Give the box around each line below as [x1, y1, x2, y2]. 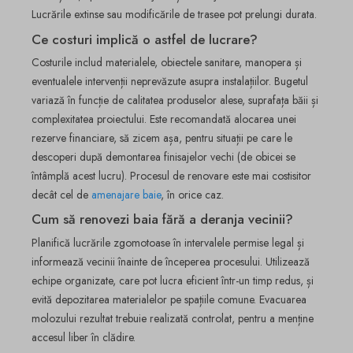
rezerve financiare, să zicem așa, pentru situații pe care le [32, 130, 292, 147]
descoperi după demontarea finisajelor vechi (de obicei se [32, 149, 295, 165]
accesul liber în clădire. [32, 329, 136, 345]
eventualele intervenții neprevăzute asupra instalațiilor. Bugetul [32, 73, 308, 90]
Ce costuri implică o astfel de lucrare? [32, 29, 258, 49]
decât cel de [32, 187, 91, 203]
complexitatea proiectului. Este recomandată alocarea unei [32, 111, 296, 128]
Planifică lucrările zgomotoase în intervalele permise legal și [32, 234, 304, 251]
